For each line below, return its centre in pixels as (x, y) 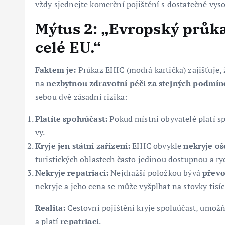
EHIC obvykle (157, 145)
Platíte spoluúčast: (72, 118)
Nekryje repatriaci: (72, 173)
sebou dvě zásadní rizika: (81, 97)
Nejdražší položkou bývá (156, 173)
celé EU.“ (68, 47)
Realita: (50, 208)
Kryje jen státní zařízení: (83, 145)
